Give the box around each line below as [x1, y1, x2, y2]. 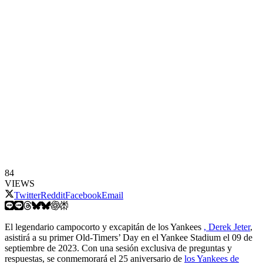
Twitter [14, 190, 41, 200]
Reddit [41, 190, 65, 200]
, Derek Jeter [204, 221, 250, 232]
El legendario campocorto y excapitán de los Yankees [5, 221, 204, 232]
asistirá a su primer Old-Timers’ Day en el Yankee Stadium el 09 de [5, 232, 252, 242]
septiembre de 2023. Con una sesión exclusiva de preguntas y [5, 242, 232, 253]
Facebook [65, 190, 102, 200]
